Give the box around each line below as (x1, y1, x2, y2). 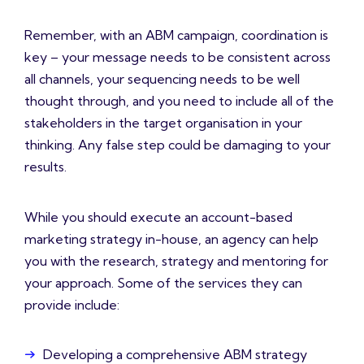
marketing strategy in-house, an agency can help (24, 231, 318, 248)
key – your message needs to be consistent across (24, 49, 331, 66)
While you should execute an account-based (24, 209, 292, 226)
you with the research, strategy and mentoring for (24, 253, 328, 270)
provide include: (24, 297, 119, 314)
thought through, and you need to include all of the (24, 93, 334, 110)
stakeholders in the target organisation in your (24, 115, 302, 132)
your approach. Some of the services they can (24, 275, 302, 292)
